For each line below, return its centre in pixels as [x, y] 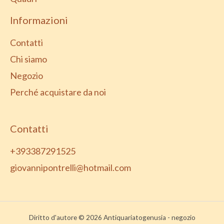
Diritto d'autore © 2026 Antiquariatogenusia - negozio [112, 218]
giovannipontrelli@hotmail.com [70, 168]
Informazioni [39, 20]
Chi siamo [28, 59]
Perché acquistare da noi [58, 92]
